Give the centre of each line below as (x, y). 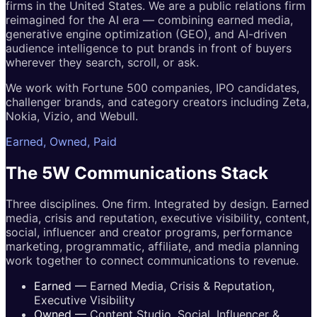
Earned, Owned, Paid (61, 141)
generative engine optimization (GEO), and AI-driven (146, 34)
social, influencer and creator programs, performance (149, 232)
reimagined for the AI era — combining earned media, (149, 19)
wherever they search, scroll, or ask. (102, 62)
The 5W (40, 173)
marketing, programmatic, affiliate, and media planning (152, 247)
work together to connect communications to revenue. (152, 261)
